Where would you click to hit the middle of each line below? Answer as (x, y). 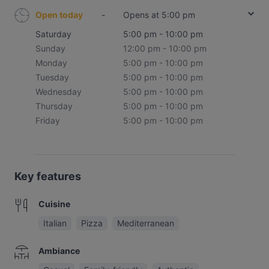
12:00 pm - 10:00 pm (165, 48)
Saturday (53, 34)
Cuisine (54, 204)
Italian (55, 223)
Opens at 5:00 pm (159, 15)
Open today (59, 15)
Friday (48, 120)
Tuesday (52, 77)
